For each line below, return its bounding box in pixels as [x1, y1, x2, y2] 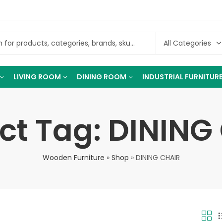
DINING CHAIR [135, 153, 180, 163]
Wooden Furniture [42, 153, 105, 163]
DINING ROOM [77, 72, 126, 82]
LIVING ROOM [13, 72, 61, 82]
